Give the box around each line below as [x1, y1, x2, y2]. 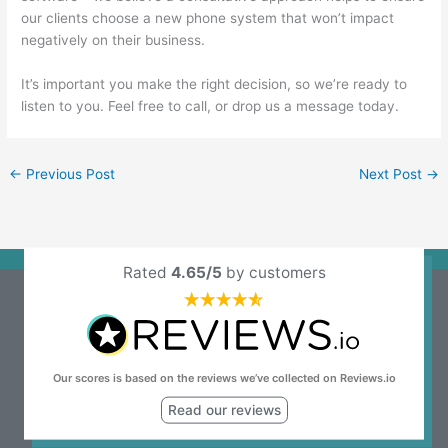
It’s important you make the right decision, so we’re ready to [21, 76, 408, 93]
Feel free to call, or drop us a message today [108, 98, 396, 115]
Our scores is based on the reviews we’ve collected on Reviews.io [52, 370, 396, 385]
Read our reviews [167, 401, 281, 418]
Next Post [358, 166, 426, 183]
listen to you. [21, 98, 109, 115]
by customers [221, 262, 326, 282]
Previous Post [22, 166, 116, 183]
